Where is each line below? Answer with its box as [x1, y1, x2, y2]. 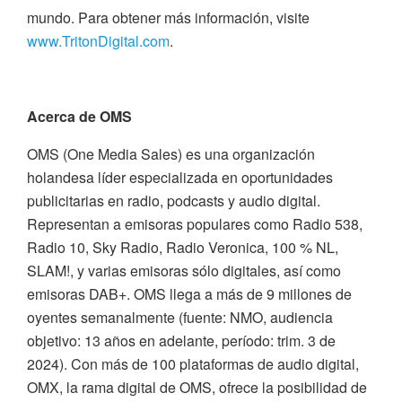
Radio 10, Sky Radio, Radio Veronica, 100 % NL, [27, 237, 338, 258]
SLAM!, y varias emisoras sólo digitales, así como [27, 260, 341, 282]
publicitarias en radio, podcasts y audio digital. [27, 190, 320, 212]
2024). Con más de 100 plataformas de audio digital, [27, 354, 359, 375]
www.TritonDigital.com [27, 31, 170, 52]
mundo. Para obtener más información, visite [27, 7, 310, 29]
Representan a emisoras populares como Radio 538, [27, 214, 363, 235]
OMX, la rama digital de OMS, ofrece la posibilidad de [27, 377, 367, 398]
